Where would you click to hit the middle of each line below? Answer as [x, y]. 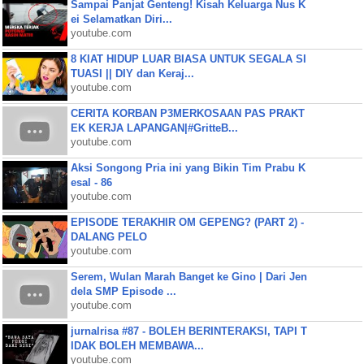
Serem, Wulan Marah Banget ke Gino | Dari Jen [188, 277]
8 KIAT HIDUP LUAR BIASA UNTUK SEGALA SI [188, 59]
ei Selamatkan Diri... [121, 19]
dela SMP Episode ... [123, 291]
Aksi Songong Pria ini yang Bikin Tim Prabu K [188, 168]
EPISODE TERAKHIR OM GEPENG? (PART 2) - [187, 222]
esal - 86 [91, 182]
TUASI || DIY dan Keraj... [132, 74]
